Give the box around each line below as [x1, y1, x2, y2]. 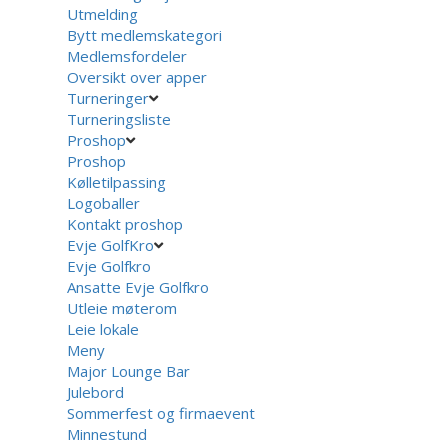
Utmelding [67, 3, 139, 24]
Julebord [67, 381, 125, 402]
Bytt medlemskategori [67, 24, 223, 45]
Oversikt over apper [67, 66, 208, 87]
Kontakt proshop [67, 213, 184, 234]
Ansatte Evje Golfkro [67, 276, 210, 297]
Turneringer [67, 87, 150, 108]
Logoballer [67, 192, 141, 213]
